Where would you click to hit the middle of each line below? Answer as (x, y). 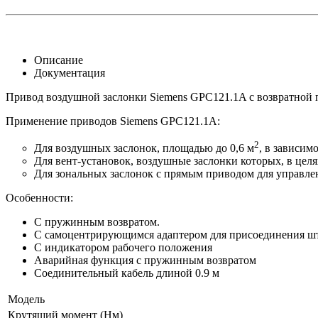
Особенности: (39, 198)
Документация (70, 72)
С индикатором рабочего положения (123, 248)
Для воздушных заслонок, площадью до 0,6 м (144, 148)
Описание (59, 60)
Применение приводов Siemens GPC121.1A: (113, 121)
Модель (26, 300)
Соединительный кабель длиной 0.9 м (127, 273)
